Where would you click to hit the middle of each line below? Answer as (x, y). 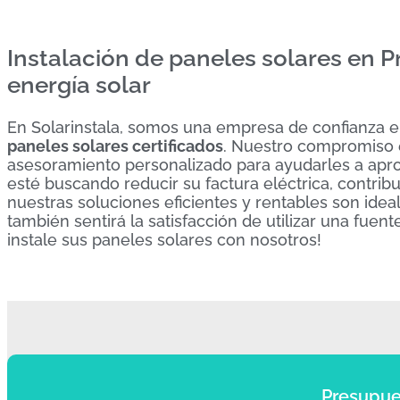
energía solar (79, 85)
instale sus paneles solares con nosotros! (164, 239)
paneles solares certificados (115, 146)
